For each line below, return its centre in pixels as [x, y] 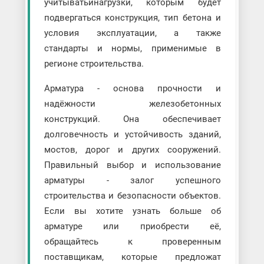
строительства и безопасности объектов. [133, 195]
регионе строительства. [95, 63]
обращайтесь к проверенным [133, 241]
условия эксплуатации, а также [133, 33]
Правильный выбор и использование [133, 165]
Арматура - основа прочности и [133, 88]
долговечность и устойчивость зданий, [133, 134]
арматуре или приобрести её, [133, 226]
